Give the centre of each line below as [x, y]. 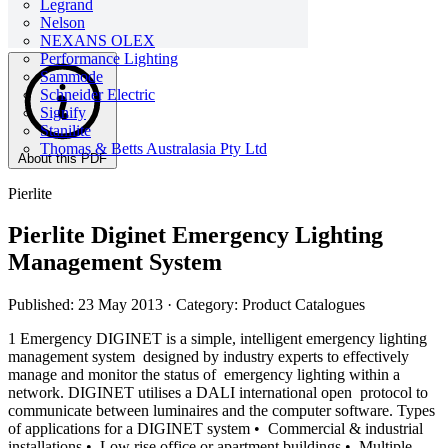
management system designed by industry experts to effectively [208, 357]
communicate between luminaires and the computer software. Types [221, 411]
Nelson [62, 22]
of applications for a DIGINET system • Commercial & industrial [215, 429]
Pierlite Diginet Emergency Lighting [195, 235]
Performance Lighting [109, 58]
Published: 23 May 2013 [87, 305]
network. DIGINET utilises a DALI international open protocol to [218, 393]
